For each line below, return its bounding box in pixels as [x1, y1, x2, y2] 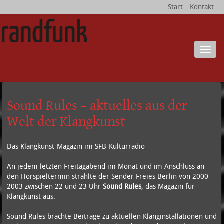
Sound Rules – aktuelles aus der [6, 94, 187, 115]
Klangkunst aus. [6, 191, 55, 201]
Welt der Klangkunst [6, 110, 125, 131]
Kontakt [190, 2, 214, 11]
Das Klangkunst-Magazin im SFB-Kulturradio [6, 141, 145, 151]
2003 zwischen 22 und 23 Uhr [6, 181, 103, 191]
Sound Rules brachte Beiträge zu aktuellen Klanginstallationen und [6, 211, 217, 221]
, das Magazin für [141, 181, 195, 191]
